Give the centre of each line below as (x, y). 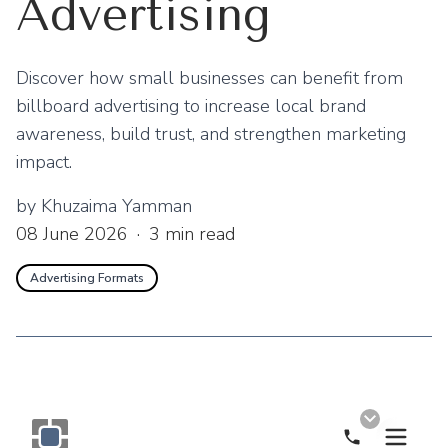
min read (197, 234)
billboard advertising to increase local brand (191, 106)
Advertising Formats (87, 278)
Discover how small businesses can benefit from (209, 78)
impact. (44, 162)
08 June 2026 (72, 234)
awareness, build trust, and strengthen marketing (211, 134)
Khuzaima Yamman (116, 206)
